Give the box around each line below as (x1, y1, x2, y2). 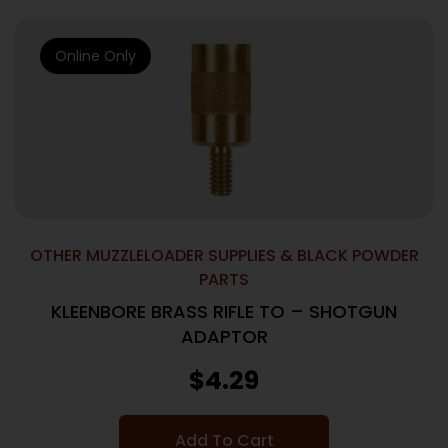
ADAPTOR (180, 324, 268, 349)
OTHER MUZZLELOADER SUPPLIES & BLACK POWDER (29, 244, 419, 267)
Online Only (55, 46, 136, 66)
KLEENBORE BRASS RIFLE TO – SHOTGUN (51, 299, 397, 324)
